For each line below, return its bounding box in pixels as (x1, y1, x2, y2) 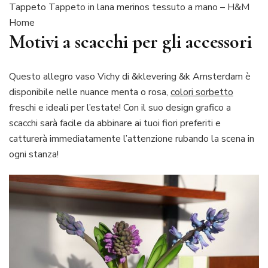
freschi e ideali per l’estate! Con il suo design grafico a (9, 101, 231, 115)
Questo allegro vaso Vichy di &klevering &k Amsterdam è (9, 70, 251, 84)
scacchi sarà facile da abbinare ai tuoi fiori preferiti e (9, 117, 221, 130)
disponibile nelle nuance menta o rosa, (9, 86, 170, 99)
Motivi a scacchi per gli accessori (9, 29, 252, 53)
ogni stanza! (9, 148, 59, 162)
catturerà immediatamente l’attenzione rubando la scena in (9, 132, 254, 146)
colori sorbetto (170, 86, 233, 99)
